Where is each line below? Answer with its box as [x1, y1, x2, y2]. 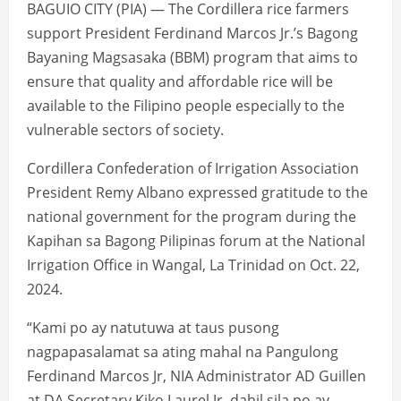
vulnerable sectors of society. [27, 120, 224, 141]
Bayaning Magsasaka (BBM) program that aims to [27, 47, 358, 68]
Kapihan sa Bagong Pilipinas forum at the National [27, 231, 365, 252]
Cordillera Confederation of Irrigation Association [27, 158, 359, 179]
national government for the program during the [27, 207, 356, 227]
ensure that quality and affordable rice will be [27, 72, 333, 92]
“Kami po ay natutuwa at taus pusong [27, 318, 279, 338]
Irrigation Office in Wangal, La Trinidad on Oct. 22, [27, 255, 360, 276]
